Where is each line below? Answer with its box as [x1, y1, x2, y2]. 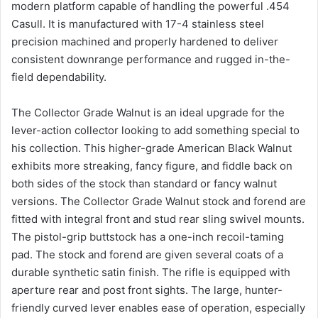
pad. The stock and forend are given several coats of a [11, 248, 283, 261]
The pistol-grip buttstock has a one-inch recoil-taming [11, 230, 284, 243]
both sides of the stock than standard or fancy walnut [11, 177, 277, 190]
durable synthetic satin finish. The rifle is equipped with [11, 265, 290, 279]
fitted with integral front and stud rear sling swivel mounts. [11, 212, 305, 226]
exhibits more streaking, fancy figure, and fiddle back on [11, 159, 292, 172]
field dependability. [11, 70, 106, 84]
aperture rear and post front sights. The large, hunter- [11, 283, 283, 297]
